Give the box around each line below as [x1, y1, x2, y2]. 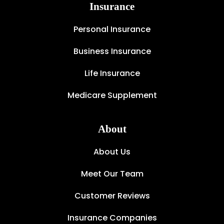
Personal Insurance [73, 23, 150, 35]
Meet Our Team [80, 167, 143, 179]
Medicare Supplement [67, 89, 157, 101]
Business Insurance [73, 45, 151, 57]
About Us [93, 145, 130, 157]
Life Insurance [84, 67, 140, 79]
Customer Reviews [74, 189, 150, 201]
